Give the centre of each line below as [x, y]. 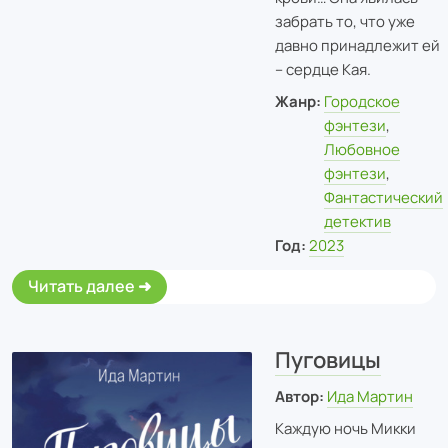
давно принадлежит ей [357, 45]
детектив [358, 221]
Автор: [299, 396]
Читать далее [81, 285]
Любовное [362, 149]
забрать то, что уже [344, 21]
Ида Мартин [370, 396]
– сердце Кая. [322, 69]
